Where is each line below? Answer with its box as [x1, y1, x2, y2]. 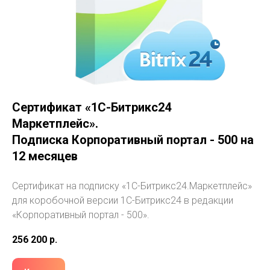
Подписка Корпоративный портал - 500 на [12, 133, 254, 148]
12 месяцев [12, 149, 78, 164]
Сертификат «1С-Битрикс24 [12, 100, 171, 115]
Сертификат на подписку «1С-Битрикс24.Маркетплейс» [12, 180, 252, 192]
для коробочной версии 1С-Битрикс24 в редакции [12, 195, 233, 207]
